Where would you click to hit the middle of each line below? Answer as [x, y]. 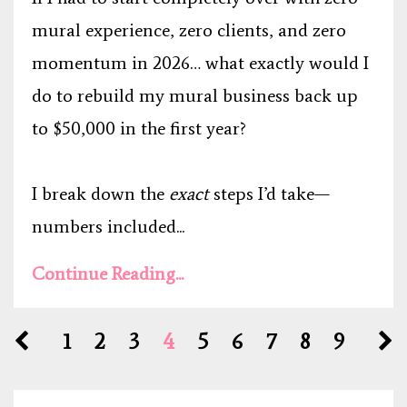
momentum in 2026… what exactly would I [200, 62]
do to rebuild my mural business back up [195, 95]
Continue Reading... [108, 273]
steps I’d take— [272, 193]
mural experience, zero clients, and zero [189, 30]
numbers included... [108, 226]
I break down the [98, 193]
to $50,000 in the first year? [139, 128]
